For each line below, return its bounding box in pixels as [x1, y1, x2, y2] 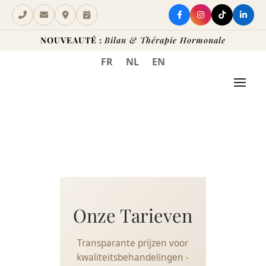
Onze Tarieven [73, 203, 193, 227]
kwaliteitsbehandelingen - [77, 251, 189, 264]
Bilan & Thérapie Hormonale [104, 34, 226, 46]
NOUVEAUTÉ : [40, 34, 102, 46]
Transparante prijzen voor [77, 237, 189, 249]
